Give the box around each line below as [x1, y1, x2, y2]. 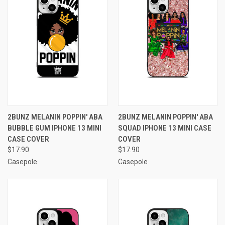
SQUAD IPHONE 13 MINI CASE [118, 123, 211, 133]
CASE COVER [8, 134, 49, 144]
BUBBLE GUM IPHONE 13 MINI [8, 123, 101, 133]
